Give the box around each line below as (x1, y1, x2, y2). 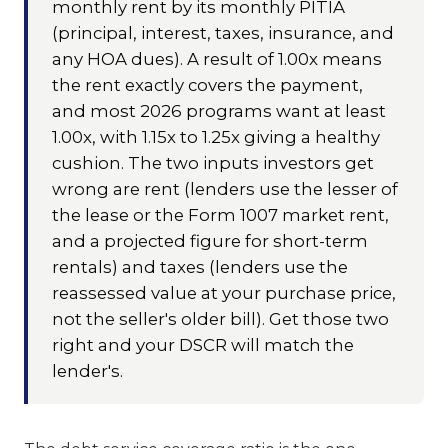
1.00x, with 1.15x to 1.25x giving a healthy (52, 126, 380, 147)
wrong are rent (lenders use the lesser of (52, 178, 398, 199)
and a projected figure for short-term (52, 230, 368, 251)
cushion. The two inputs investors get (52, 152, 374, 173)
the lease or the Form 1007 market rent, (52, 204, 389, 225)
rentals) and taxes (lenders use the (52, 256, 348, 277)
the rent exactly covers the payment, (52, 74, 363, 95)
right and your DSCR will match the (52, 334, 354, 355)
